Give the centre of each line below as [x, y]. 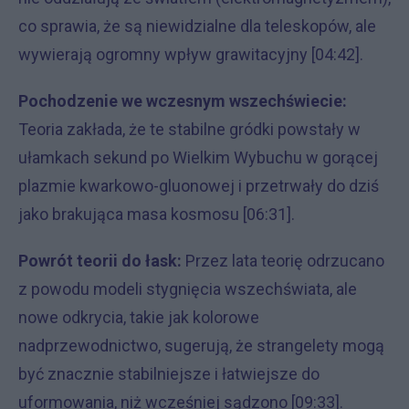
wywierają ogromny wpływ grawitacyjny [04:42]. [191, 55]
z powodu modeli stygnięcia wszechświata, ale [188, 289]
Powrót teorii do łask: [100, 261]
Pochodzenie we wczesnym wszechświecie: [183, 101]
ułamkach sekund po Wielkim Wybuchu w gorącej [198, 158]
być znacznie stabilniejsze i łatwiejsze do [169, 374]
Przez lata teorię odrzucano [283, 261]
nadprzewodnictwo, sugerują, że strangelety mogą [201, 346]
